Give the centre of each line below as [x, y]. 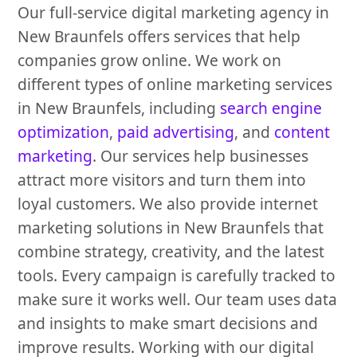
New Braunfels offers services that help [159, 37]
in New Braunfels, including [119, 108]
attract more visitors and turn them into [162, 180]
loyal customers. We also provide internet [168, 204]
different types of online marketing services [175, 84]
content [302, 132]
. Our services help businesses [201, 156]
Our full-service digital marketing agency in [174, 13]
